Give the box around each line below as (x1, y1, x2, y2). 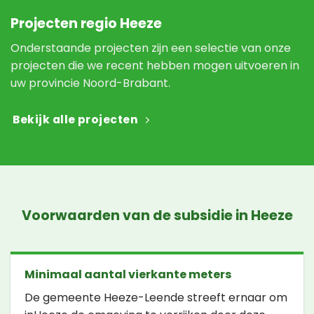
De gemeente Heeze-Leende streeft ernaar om (25, 289, 287, 306)
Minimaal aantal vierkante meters (25, 266, 231, 283)
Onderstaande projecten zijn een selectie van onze (11, 39, 291, 56)
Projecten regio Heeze (11, 13, 162, 33)
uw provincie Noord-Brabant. (11, 74, 170, 91)
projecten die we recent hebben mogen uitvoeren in (11, 57, 299, 74)
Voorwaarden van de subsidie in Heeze (21, 205, 293, 225)
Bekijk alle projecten (13, 112, 139, 128)
